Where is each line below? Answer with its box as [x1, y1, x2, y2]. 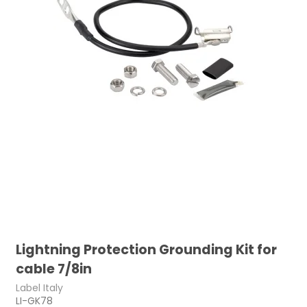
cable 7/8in [16, 260, 93, 279]
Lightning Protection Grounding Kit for [16, 241, 278, 260]
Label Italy [16, 280, 64, 295]
